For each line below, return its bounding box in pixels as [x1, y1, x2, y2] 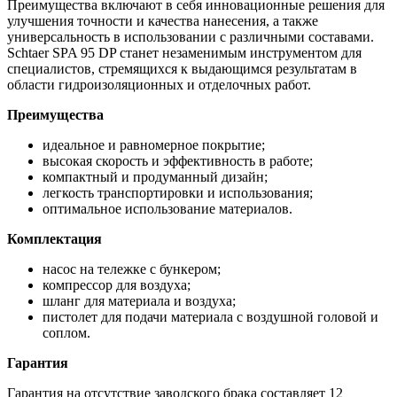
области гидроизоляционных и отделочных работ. [7, 76, 311, 92]
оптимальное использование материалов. [43, 200, 292, 216]
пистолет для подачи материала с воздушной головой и [43, 308, 378, 324]
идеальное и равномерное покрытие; [43, 136, 265, 152]
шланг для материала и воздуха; [43, 292, 236, 308]
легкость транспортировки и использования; [43, 184, 313, 200]
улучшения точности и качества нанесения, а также [7, 12, 318, 28]
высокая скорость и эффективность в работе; [43, 152, 313, 168]
